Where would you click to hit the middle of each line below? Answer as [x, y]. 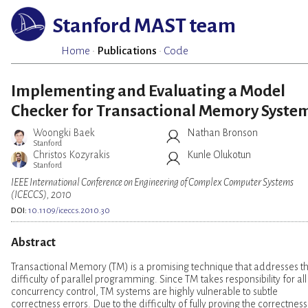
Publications [127, 51]
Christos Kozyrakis [71, 155]
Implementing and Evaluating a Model [148, 91]
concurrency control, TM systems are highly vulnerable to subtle [144, 291]
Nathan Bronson [222, 133]
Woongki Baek [64, 133]
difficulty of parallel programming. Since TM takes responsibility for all [159, 279]
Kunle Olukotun [219, 155]
